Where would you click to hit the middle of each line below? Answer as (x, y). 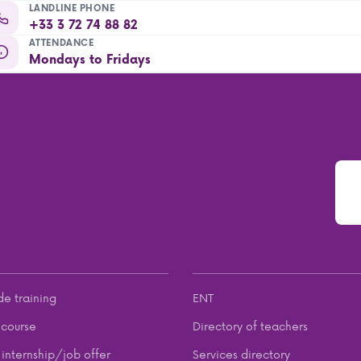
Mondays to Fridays (89, 59)
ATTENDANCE (61, 43)
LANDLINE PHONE (72, 8)
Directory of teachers (250, 326)
